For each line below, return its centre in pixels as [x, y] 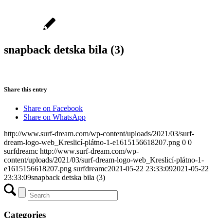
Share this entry [26, 89]
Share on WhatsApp [54, 117]
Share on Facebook [53, 109]
